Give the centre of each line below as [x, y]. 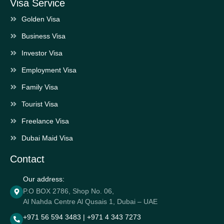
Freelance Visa [45, 121]
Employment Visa [49, 70]
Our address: [44, 179]
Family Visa [39, 87]
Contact [27, 159]
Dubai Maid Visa [47, 138]
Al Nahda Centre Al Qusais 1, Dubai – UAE [90, 201]
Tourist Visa [39, 104]
